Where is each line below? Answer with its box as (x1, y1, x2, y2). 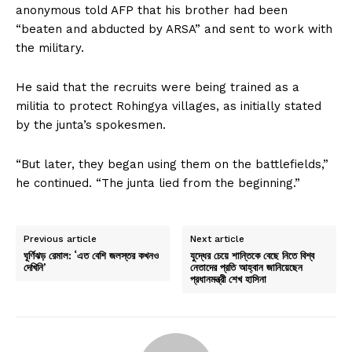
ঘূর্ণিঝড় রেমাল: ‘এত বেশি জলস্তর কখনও (24, 247, 159, 262)
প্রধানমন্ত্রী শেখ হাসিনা (190, 271, 267, 286)
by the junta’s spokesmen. (16, 117, 166, 132)
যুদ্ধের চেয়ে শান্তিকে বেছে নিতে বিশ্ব (190, 247, 315, 262)
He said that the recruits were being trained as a (16, 79, 299, 94)
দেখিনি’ (24, 259, 46, 274)
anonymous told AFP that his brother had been (16, 2, 288, 17)
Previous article (24, 233, 97, 244)
